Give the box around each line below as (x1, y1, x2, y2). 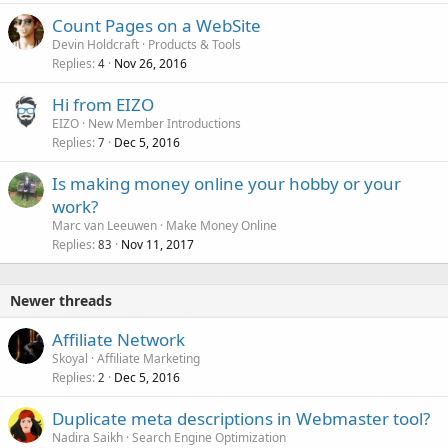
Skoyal (52, 350, 88, 368)
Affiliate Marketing (97, 350, 200, 368)
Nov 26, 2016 (114, 55, 187, 73)
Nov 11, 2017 (121, 236, 194, 254)
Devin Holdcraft (52, 36, 139, 54)
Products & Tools (148, 36, 241, 54)
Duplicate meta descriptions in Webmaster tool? (52, 407, 430, 431)
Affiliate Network (52, 328, 185, 352)
